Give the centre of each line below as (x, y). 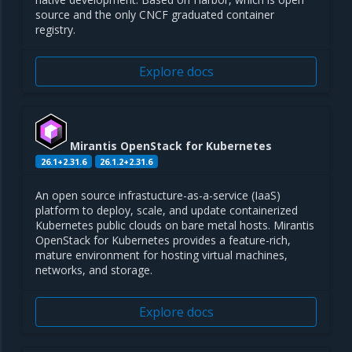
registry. (55, 29)
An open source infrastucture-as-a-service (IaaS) (158, 196)
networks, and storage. (94, 270)
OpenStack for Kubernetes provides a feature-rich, (163, 240)
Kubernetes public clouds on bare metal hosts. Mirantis (175, 225)
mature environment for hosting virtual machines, (161, 255)
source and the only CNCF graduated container (155, 14)
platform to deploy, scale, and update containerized (167, 211)
